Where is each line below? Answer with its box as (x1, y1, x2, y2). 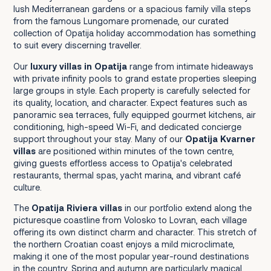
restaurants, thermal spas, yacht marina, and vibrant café (13, 169, 241, 180)
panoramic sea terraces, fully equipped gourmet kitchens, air (13, 109, 256, 120)
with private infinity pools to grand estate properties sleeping (13, 73, 256, 83)
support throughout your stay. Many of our (13, 133, 185, 144)
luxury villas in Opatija (30, 60, 127, 71)
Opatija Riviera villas (31, 203, 122, 214)
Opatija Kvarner (184, 133, 255, 144)
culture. (13, 181, 42, 192)
